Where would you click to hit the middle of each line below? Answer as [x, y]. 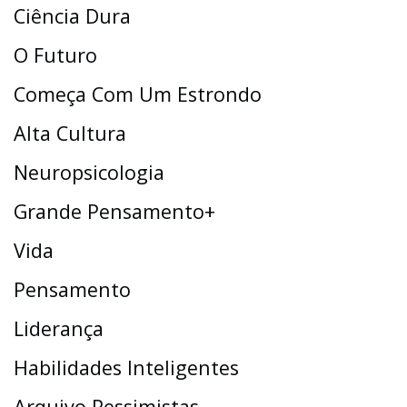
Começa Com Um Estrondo [138, 94]
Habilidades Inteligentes [126, 368]
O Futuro [55, 55]
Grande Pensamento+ [114, 212]
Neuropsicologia [89, 173]
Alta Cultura [70, 134]
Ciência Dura [72, 16]
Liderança [59, 329]
